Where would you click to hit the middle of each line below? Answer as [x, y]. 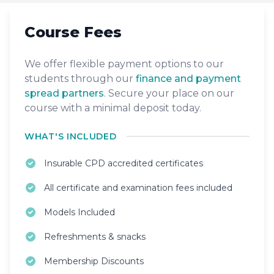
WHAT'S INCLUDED [71, 136]
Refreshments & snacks [95, 237]
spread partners [64, 93]
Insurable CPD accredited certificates [124, 163]
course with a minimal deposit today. [113, 108]
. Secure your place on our [169, 93]
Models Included [80, 212]
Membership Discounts [94, 261]
